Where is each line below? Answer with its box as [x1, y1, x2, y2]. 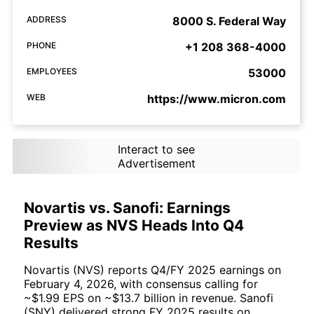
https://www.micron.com [147, 92, 286, 107]
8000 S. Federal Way [172, 14, 286, 29]
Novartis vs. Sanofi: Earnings [24, 199, 231, 217]
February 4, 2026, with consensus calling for [24, 277, 258, 292]
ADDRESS [27, 14, 67, 25]
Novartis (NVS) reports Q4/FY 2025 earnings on [24, 263, 281, 278]
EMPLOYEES [27, 66, 77, 77]
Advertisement [117, 156, 196, 171]
